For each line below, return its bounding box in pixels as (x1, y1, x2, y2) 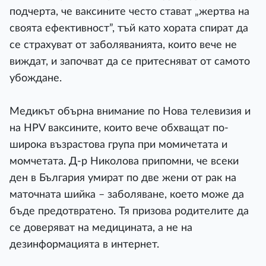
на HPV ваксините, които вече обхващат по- (9, 123, 229, 133)
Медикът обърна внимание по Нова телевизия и (9, 106, 251, 116)
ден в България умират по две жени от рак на (9, 173, 236, 183)
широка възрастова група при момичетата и (9, 140, 227, 150)
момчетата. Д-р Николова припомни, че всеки (9, 156, 239, 166)
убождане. (9, 73, 62, 83)
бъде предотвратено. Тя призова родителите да (9, 206, 249, 216)
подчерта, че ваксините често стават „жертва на (9, 7, 249, 17)
